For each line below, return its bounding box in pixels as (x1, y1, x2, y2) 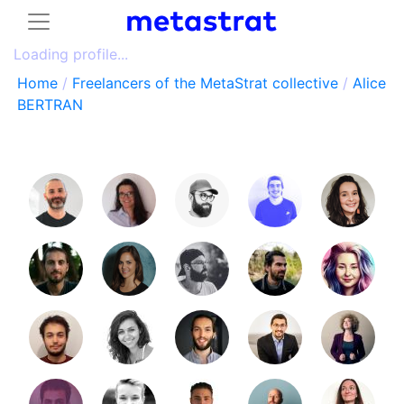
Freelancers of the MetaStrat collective (72, 74, 338, 92)
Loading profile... (14, 45, 128, 63)
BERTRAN (17, 96, 83, 114)
